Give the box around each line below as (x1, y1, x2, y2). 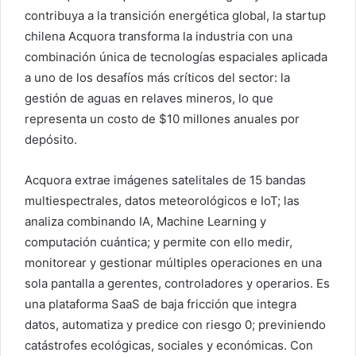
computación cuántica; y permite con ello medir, (25, 234, 292, 250)
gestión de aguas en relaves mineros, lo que (25, 91, 273, 106)
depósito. (25, 132, 77, 148)
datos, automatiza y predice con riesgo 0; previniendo (25, 317, 326, 333)
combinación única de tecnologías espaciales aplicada (25, 49, 327, 65)
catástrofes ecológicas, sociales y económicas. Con (25, 338, 313, 354)
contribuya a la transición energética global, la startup (25, 8, 326, 24)
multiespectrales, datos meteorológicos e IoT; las (25, 193, 300, 209)
